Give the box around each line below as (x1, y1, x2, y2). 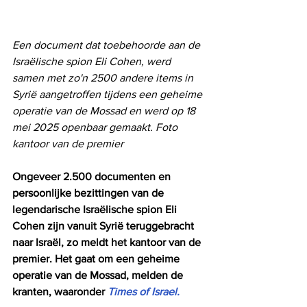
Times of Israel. (108, 285, 180, 297)
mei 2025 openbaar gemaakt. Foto (12, 121, 180, 133)
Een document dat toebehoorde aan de (12, 38, 203, 51)
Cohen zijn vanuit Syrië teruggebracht (12, 219, 197, 232)
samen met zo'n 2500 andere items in (12, 71, 196, 84)
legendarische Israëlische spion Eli (12, 203, 180, 215)
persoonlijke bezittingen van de (12, 186, 167, 199)
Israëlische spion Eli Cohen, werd (12, 55, 173, 67)
